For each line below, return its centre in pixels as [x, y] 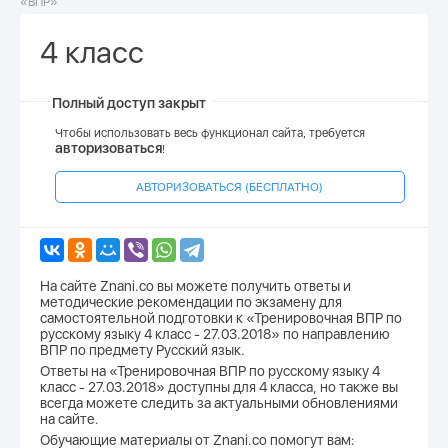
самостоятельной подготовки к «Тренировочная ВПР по [221, 318]
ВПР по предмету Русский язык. [142, 350]
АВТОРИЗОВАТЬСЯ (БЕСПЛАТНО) [230, 187]
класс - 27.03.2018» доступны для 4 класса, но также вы [219, 387]
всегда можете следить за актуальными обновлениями [219, 403]
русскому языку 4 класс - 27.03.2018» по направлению [215, 334]
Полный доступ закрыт [129, 103]
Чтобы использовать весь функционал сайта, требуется [210, 133]
